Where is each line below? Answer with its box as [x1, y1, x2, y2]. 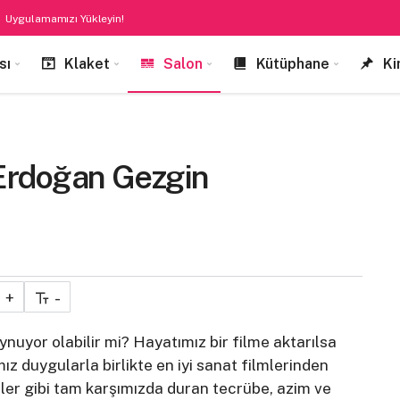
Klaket [64, 55, 110, 72]
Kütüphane [256, 55, 329, 72]
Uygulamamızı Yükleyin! [5, 12, 124, 25]
